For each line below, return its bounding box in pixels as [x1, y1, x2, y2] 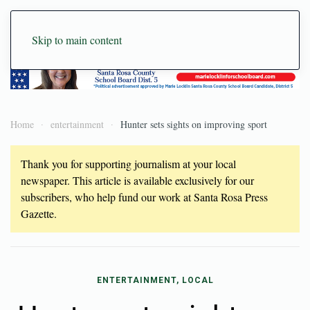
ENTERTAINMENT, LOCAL [96, 275, 214, 285]
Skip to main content [32, 33, 122, 47]
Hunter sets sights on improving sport [120, 117, 267, 131]
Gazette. [21, 206, 57, 221]
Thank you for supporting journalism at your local [21, 156, 236, 171]
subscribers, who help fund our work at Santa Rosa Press [21, 189, 268, 204]
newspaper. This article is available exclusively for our [21, 172, 254, 188]
